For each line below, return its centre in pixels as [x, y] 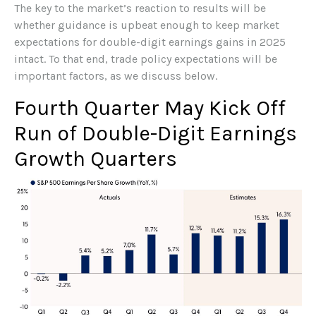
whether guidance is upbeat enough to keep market [147, 25]
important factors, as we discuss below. [116, 75]
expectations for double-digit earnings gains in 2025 [150, 42]
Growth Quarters [96, 158]
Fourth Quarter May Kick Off [150, 108]
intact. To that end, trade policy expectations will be [146, 59]
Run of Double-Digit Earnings [156, 133]
